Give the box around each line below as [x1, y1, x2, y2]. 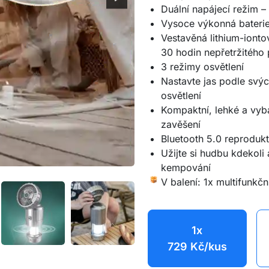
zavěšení [161, 118, 201, 130]
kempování [161, 162, 211, 174]
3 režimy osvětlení [161, 61, 244, 73]
